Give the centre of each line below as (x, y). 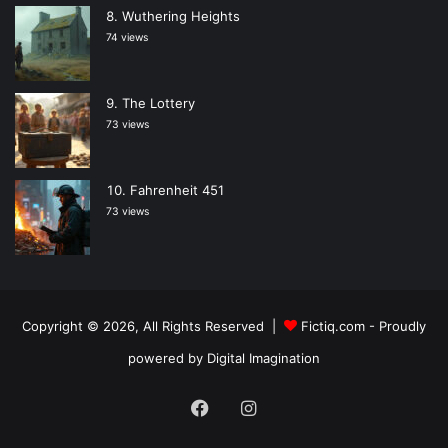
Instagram (297, 407)
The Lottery (158, 103)
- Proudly (395, 326)
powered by (167, 358)
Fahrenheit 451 (177, 190)
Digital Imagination (263, 358)
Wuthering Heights (181, 16)
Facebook (250, 407)
